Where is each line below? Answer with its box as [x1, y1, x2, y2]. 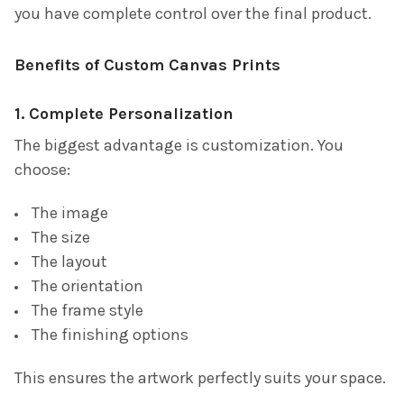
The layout [32, 251, 107, 271]
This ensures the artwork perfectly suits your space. [14, 367, 386, 388]
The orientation [32, 275, 143, 296]
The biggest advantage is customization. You [14, 134, 344, 155]
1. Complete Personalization [14, 103, 234, 124]
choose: [14, 159, 70, 179]
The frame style [32, 299, 143, 320]
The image [32, 202, 108, 223]
